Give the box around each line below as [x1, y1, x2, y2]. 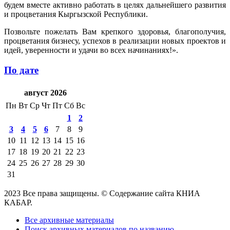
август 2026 [24, 88, 67, 98]
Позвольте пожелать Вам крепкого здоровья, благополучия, [4, 27, 226, 36]
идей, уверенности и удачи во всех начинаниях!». [4, 45, 178, 54]
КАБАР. [4, 198, 32, 207]
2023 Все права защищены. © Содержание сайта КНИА [4, 189, 200, 198]
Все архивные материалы [25, 216, 114, 225]
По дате [4, 64, 39, 75]
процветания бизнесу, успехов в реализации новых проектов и [4, 36, 226, 45]
